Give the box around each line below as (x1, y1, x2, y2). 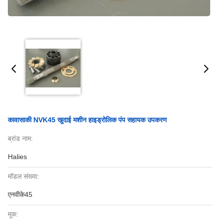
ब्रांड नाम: (8, 135, 33, 142)
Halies (8, 153, 27, 161)
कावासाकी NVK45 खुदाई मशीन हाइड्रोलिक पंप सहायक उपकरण (8, 116, 167, 124)
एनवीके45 (8, 191, 32, 198)
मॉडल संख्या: (8, 172, 39, 180)
